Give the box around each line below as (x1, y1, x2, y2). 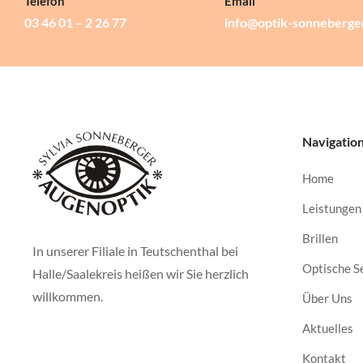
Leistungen (302, 201, 361, 216)
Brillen (302, 231, 338, 246)
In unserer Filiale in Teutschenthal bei (32, 242, 238, 258)
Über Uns (302, 291, 352, 305)
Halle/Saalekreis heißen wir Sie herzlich (32, 265, 249, 281)
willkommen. (32, 288, 103, 304)
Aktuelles (302, 321, 353, 335)
